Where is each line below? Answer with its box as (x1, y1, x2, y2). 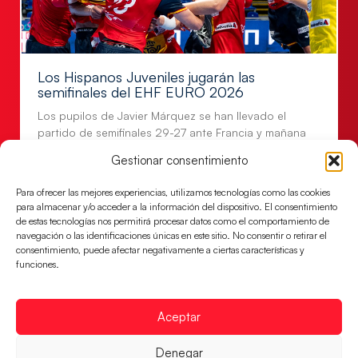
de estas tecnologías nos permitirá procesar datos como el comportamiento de (16, 214, 329, 227)
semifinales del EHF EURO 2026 (38, 82, 244, 101)
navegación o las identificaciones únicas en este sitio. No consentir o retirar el (16, 229, 327, 241)
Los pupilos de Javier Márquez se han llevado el (38, 108, 286, 122)
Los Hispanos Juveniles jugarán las (38, 67, 255, 86)
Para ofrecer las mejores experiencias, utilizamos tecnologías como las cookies (16, 185, 330, 198)
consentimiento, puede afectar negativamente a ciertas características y (16, 243, 304, 256)
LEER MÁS (38, 169, 82, 182)
